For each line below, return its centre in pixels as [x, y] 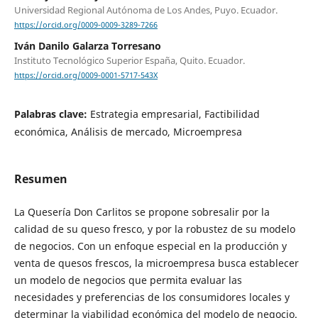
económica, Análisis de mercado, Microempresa [128, 132]
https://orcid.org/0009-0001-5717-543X [86, 76]
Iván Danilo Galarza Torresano [87, 46]
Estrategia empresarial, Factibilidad [175, 114]
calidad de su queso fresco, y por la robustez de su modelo [154, 229]
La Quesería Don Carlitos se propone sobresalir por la [142, 212]
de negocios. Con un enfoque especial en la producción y [150, 246]
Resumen [40, 179]
